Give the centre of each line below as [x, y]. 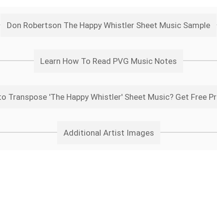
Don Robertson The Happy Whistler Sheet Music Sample [108, 25]
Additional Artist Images [108, 133]
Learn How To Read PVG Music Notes [108, 61]
